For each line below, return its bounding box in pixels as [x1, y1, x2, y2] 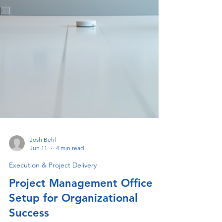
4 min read [56, 192, 84, 200]
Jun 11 [30, 192, 47, 200]
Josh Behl [30, 183, 56, 191]
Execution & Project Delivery [9, 208, 97, 218]
